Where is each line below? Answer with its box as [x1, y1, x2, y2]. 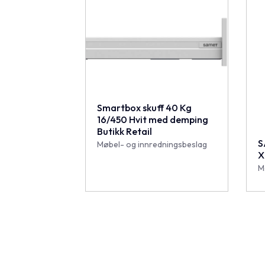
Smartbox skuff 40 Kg [97, 101, 192, 114]
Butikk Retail [97, 125, 153, 137]
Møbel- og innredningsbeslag [97, 138, 208, 150]
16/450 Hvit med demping [97, 113, 209, 125]
